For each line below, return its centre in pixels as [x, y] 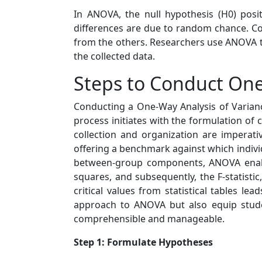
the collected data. [114, 56]
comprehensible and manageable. [149, 219]
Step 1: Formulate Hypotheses [143, 242]
